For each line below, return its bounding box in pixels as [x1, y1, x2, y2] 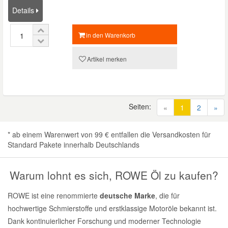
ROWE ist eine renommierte [8, 190, 100, 201]
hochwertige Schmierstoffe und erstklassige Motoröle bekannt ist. [8, 203, 217, 213]
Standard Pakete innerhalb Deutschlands [8, 139, 139, 150]
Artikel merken [87, 54, 127, 63]
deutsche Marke [100, 190, 155, 201]
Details [12, 5, 36, 15]
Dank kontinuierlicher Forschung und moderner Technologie [8, 216, 201, 226]
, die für [155, 190, 180, 201]
